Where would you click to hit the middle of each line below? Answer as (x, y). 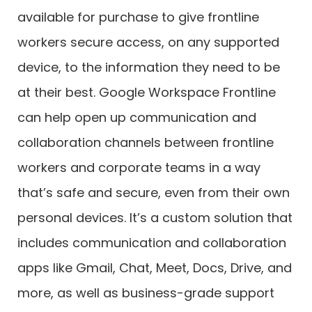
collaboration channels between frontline (146, 142)
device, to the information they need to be (149, 67)
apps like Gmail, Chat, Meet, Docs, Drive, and (155, 267)
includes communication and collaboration (152, 242)
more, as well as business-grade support (146, 292)
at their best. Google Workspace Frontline (147, 92)
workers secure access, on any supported (148, 42)
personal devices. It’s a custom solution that (155, 217)
